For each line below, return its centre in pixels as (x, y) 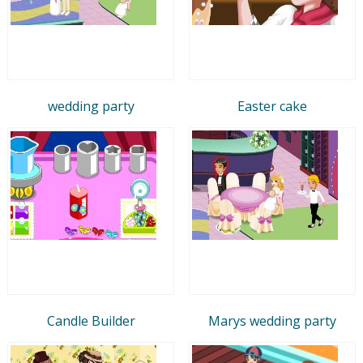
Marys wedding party (272, 320)
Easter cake (272, 106)
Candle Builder (91, 320)
